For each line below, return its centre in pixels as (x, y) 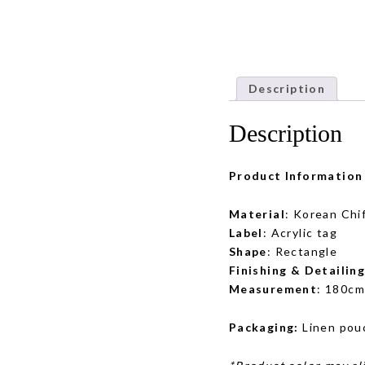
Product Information (296, 175)
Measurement (273, 288)
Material (257, 213)
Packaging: (264, 327)
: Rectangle (302, 251)
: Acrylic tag (300, 232)
